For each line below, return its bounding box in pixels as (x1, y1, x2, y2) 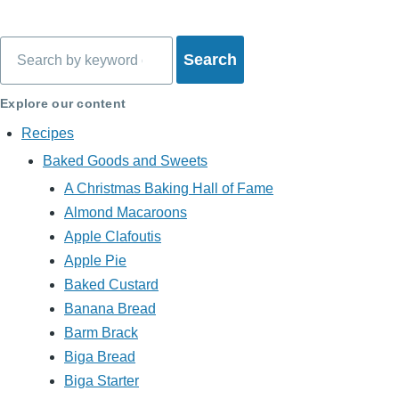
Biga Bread (64, 349, 135, 365)
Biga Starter (64, 373, 139, 389)
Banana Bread (64, 301, 156, 317)
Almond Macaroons (64, 205, 187, 221)
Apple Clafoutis (64, 229, 161, 245)
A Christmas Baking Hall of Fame (64, 181, 273, 197)
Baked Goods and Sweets (43, 153, 208, 169)
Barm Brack (64, 325, 138, 341)
